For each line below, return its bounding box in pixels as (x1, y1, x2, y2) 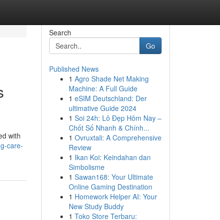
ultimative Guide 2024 (68, 103, 137, 113)
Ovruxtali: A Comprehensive (74, 133, 162, 142)
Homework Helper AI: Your (74, 192, 157, 201)
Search (49, 27, 71, 37)
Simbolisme (68, 162, 105, 172)
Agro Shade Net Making (74, 74, 149, 83)
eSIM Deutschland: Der (74, 93, 147, 103)
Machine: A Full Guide (68, 83, 137, 93)
